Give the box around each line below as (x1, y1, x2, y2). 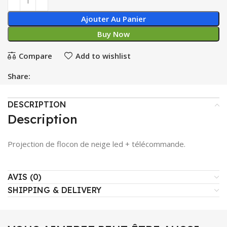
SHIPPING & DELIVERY (8, 185, 101, 195)
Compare (18, 50, 52, 61)
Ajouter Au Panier (81, 14, 146, 24)
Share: (8, 71, 30, 81)
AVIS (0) (8, 172, 42, 182)
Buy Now (97, 29, 130, 39)
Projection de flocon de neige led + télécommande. (8, 139, 185, 149)
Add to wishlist (75, 50, 131, 61)
